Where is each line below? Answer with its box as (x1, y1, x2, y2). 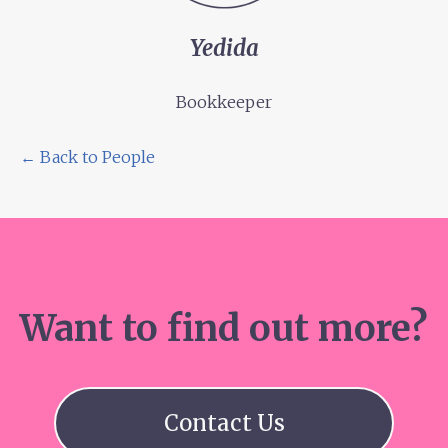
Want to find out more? (20, 305, 428, 351)
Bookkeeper (176, 92, 272, 113)
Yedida (189, 34, 259, 62)
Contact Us (163, 408, 285, 437)
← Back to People (20, 146, 155, 167)
